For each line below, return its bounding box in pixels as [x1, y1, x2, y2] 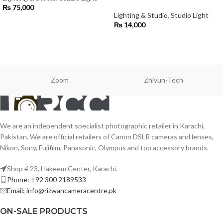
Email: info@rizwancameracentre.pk [7, 186, 116, 195]
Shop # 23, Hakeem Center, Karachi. [7, 164, 117, 173]
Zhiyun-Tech [144, 76, 183, 85]
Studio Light [171, 11, 209, 19]
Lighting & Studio [114, 11, 168, 19]
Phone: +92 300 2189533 [7, 175, 86, 184]
